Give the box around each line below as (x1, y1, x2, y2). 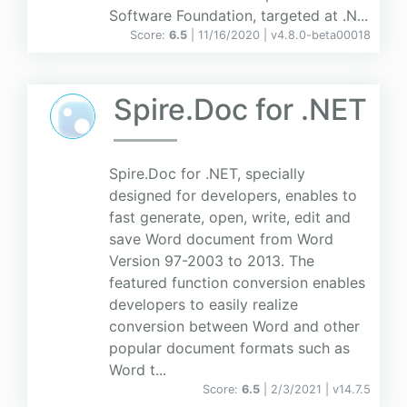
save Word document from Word (109, 230, 333, 249)
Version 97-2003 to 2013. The (109, 252, 314, 271)
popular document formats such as (109, 339, 350, 358)
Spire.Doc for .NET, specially (109, 164, 305, 184)
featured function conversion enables (109, 273, 365, 293)
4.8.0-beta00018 (277, 28, 371, 43)
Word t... (109, 361, 166, 380)
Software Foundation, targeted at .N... (109, 6, 368, 25)
